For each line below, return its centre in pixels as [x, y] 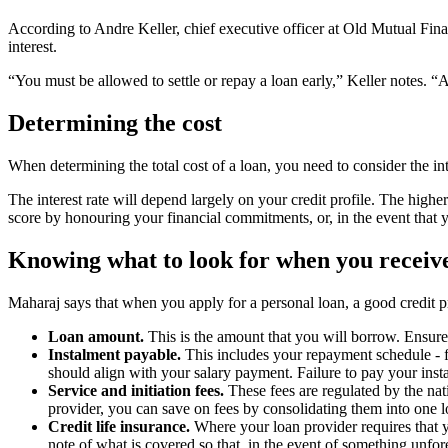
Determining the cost [115, 123]
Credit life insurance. [119, 426]
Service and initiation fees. [138, 390]
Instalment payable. [114, 354]
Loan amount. [96, 336]
